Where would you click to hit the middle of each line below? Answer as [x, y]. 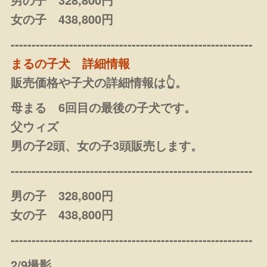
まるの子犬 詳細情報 [71, 63]
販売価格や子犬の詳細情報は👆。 [99, 82]
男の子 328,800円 [62, 195]
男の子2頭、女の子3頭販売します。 [107, 145]
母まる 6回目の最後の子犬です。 [104, 107]
